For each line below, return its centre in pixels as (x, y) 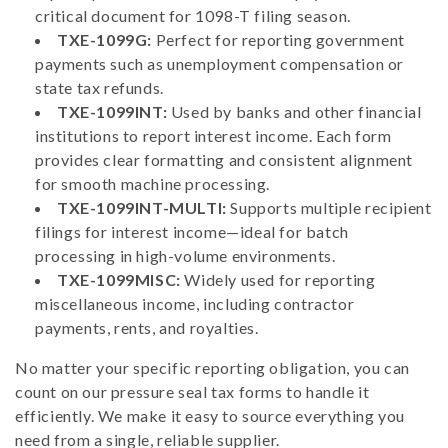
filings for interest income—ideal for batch (192, 231)
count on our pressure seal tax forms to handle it (192, 391)
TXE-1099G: (104, 39)
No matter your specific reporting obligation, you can (212, 367)
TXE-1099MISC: (119, 279)
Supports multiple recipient (329, 207)
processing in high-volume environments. (185, 255)
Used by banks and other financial (294, 111)
